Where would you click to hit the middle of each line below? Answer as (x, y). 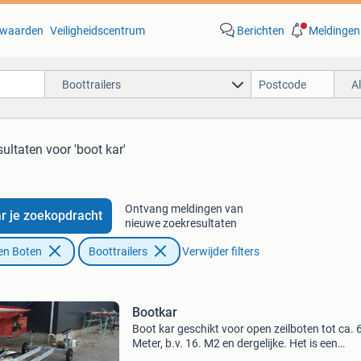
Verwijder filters (220, 251)
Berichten (260, 31)
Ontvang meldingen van (184, 209)
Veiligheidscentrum (97, 31)
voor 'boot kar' (86, 149)
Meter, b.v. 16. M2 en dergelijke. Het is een (234, 343)
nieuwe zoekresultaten (180, 223)
